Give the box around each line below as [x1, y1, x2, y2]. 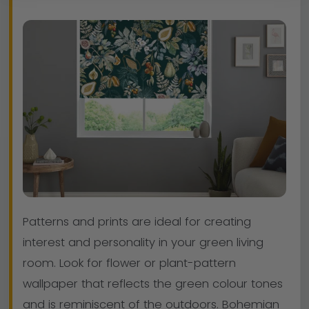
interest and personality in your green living [23, 235, 263, 250]
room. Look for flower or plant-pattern [23, 255, 236, 271]
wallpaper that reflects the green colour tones [23, 276, 283, 292]
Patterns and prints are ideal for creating [23, 214, 251, 230]
